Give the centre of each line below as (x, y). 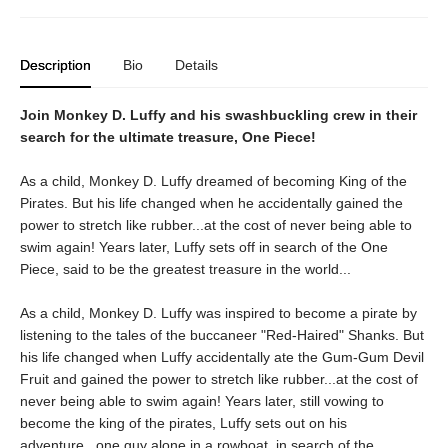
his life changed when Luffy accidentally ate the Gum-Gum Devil (222, 357)
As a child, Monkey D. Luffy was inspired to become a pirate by (218, 313)
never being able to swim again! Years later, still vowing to (202, 401)
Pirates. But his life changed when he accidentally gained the (211, 203)
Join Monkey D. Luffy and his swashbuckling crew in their (218, 115)
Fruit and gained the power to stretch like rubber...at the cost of (219, 379)
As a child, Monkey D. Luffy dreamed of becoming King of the (213, 181)
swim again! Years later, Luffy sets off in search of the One (204, 247)
